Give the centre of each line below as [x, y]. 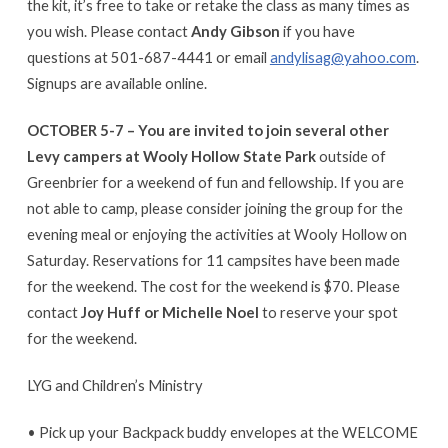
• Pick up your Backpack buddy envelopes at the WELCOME [222, 431]
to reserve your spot [328, 311]
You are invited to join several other [263, 129]
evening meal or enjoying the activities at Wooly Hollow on [216, 233]
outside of [350, 155]
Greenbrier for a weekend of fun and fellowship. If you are [215, 181]
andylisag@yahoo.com [342, 56]
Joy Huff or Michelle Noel [169, 311]
